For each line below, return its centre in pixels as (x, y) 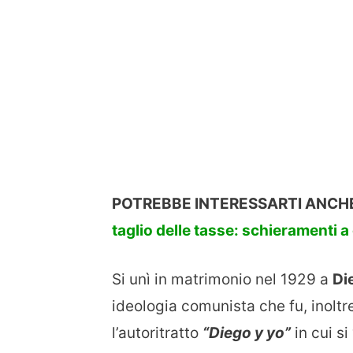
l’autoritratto (157, 333)
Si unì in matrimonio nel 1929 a (222, 280)
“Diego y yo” (247, 333)
